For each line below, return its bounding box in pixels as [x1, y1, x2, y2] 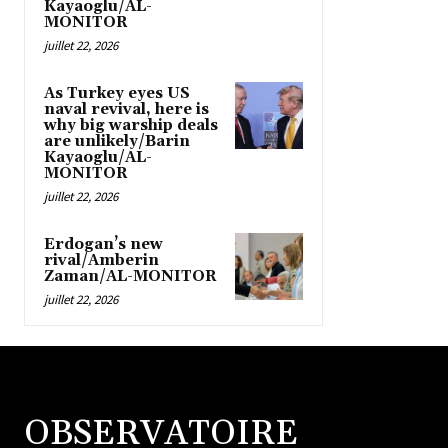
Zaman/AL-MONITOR [44, 266, 217, 286]
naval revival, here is [44, 99, 209, 119]
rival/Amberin [44, 250, 159, 270]
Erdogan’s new [44, 234, 163, 254]
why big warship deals [44, 115, 218, 135]
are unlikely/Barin [44, 131, 190, 151]
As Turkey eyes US [44, 83, 190, 103]
